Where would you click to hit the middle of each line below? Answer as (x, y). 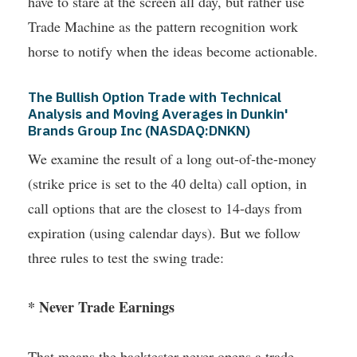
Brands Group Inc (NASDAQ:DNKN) (139, 131)
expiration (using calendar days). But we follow (164, 233)
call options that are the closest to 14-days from (165, 208)
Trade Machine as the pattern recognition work (163, 27)
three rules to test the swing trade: (126, 258)
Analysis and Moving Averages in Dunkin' (158, 114)
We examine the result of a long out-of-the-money (172, 159)
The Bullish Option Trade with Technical (155, 97)
